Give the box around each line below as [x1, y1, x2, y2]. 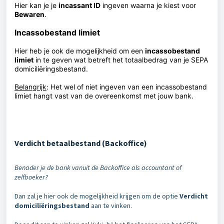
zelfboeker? [14, 172, 49, 181]
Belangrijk [14, 82, 46, 91]
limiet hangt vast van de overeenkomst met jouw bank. [14, 91, 193, 100]
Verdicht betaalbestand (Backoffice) [14, 137, 147, 148]
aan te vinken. [89, 200, 132, 210]
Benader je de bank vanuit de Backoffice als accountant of [14, 162, 181, 172]
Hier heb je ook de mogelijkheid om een [14, 46, 145, 55]
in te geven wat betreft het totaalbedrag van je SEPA [33, 55, 208, 64]
